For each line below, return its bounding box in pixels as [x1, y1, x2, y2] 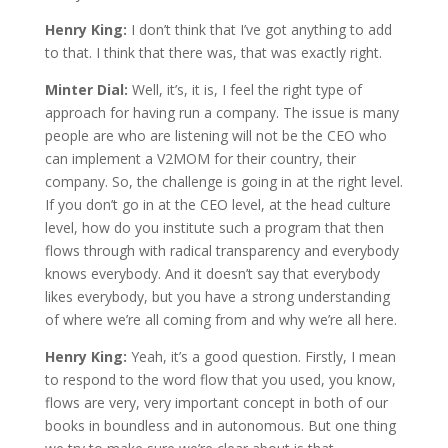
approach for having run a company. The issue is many [44, 102, 399, 122]
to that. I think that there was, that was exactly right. [44, 42, 382, 62]
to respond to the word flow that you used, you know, [44, 369, 396, 389]
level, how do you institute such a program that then [44, 217, 384, 237]
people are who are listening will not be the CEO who [44, 125, 387, 145]
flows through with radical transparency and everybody [44, 240, 399, 260]
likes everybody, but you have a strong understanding [44, 286, 390, 306]
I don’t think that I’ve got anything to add [130, 19, 392, 39]
